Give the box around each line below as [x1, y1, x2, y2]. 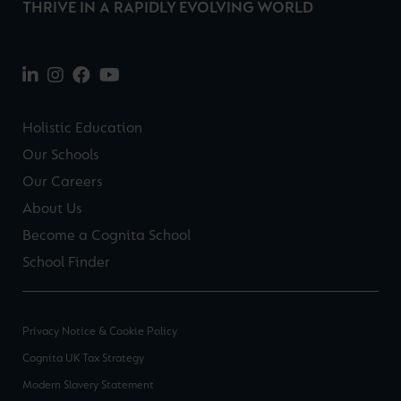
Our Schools [22, 147, 98, 163]
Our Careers [22, 174, 102, 190]
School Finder [22, 254, 110, 270]
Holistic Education [22, 120, 142, 136]
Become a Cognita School [22, 227, 191, 243]
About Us [22, 200, 81, 217]
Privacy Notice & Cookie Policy [22, 325, 177, 337]
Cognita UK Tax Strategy [22, 352, 144, 364]
